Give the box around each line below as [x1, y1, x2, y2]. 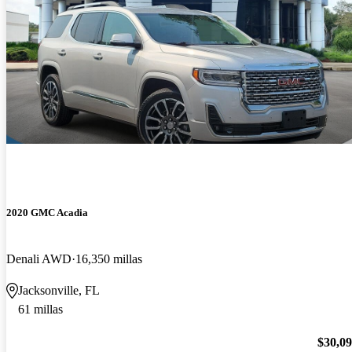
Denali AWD [6, 251, 71, 266]
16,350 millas [75, 251, 142, 266]
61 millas [18, 302, 63, 316]
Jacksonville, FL [18, 283, 100, 297]
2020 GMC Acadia [6, 206, 88, 218]
